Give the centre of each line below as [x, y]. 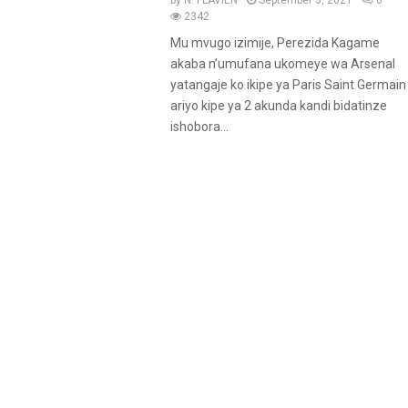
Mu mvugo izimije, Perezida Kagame [275, 43]
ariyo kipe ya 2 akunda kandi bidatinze [278, 106]
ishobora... [199, 127]
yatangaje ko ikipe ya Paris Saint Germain [288, 85]
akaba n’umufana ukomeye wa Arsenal [282, 64]
